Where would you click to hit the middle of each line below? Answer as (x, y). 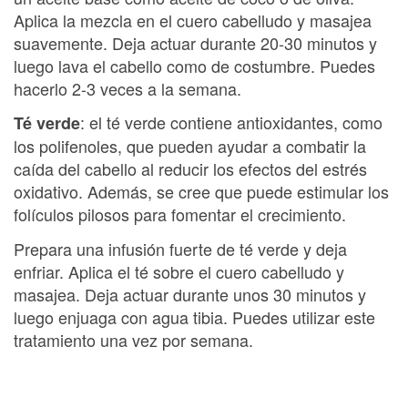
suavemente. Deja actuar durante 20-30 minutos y (195, 42)
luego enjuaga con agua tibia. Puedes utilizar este (194, 316)
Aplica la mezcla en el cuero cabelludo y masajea (193, 20)
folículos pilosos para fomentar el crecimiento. (180, 214)
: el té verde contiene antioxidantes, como (231, 122)
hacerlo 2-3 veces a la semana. (127, 88)
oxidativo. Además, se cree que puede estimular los (201, 191)
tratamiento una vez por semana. (133, 339)
